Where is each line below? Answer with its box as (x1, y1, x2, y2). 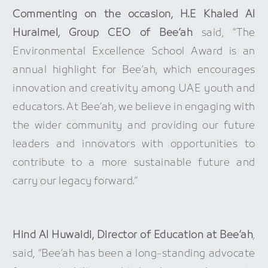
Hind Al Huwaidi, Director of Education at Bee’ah (13, 228, 254, 242)
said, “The (193, 26, 255, 40)
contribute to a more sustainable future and (13, 156, 255, 170)
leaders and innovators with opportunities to (13, 137, 255, 151)
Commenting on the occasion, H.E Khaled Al (13, 7, 255, 22)
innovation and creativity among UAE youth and (13, 81, 255, 96)
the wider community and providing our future (13, 118, 255, 133)
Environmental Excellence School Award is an (13, 44, 255, 59)
